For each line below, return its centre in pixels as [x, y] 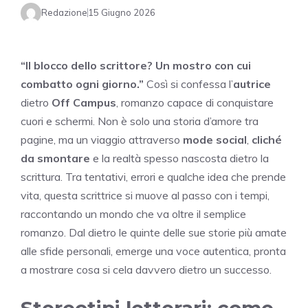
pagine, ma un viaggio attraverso [102, 139]
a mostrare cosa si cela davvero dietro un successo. [146, 269]
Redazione [64, 13]
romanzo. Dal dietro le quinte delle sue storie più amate [154, 232]
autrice [252, 84]
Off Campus [84, 102]
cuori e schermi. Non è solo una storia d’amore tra [140, 121]
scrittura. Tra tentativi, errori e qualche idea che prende [153, 176]
